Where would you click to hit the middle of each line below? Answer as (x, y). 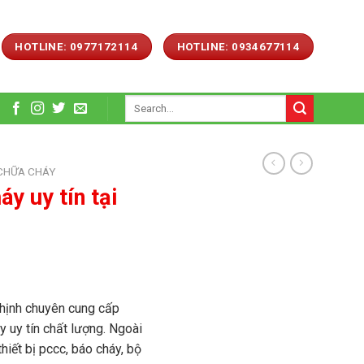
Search (141, 101)
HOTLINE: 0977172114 (76, 46)
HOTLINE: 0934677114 (238, 46)
